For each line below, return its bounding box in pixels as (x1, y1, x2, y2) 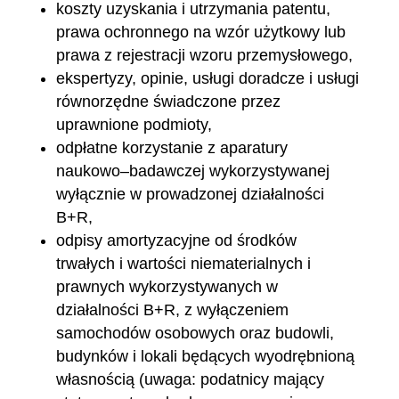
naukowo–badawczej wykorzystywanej (55, 162, 330, 180)
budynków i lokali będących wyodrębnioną (55, 347, 354, 365)
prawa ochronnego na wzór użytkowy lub (55, 23, 346, 41)
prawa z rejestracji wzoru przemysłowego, (55, 46, 353, 64)
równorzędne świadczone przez (55, 93, 281, 110)
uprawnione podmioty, (55, 116, 212, 134)
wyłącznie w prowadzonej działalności (55, 185, 324, 203)
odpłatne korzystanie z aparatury (55, 139, 288, 157)
